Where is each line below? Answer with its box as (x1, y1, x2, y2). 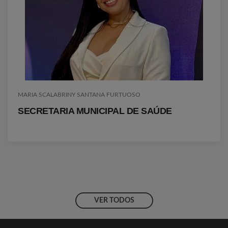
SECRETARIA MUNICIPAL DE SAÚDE (18, 106, 172, 117)
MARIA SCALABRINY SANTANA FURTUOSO (18, 92, 140, 98)
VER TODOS (94, 197, 134, 205)
